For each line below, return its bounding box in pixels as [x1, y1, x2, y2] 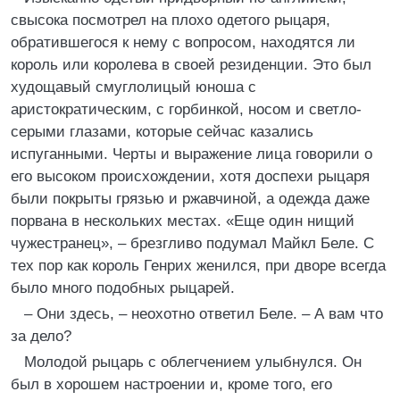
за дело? [11, 328, 71, 345]
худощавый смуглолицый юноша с [11, 79, 256, 96]
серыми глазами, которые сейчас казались [11, 123, 313, 140]
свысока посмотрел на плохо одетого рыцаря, [11, 12, 330, 29]
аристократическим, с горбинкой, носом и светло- [11, 101, 362, 118]
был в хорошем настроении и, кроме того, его [11, 376, 332, 393]
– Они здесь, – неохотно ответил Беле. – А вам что [24, 305, 383, 322]
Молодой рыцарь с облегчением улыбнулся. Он [24, 354, 362, 371]
